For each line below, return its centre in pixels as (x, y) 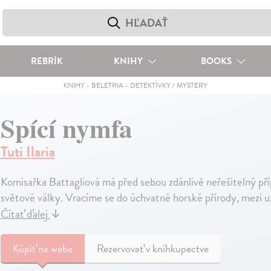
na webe (55, 248)
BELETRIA (107, 85)
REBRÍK (47, 61)
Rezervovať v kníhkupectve (152, 248)
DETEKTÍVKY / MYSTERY (168, 85)
